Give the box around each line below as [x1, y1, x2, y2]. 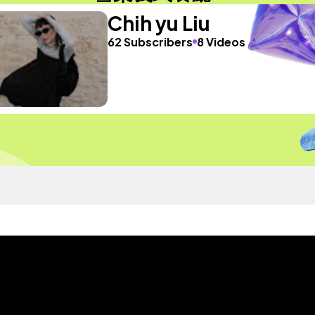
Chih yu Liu [107, 10, 210, 35]
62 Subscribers [107, 34, 193, 49]
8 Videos [196, 34, 245, 49]
